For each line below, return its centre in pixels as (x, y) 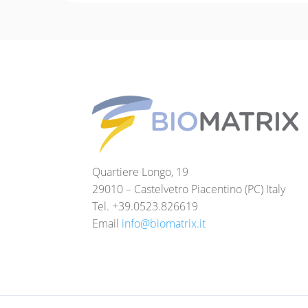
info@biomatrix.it (164, 224)
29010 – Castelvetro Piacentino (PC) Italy (189, 189)
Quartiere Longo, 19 (141, 172)
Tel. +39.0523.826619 (145, 207)
